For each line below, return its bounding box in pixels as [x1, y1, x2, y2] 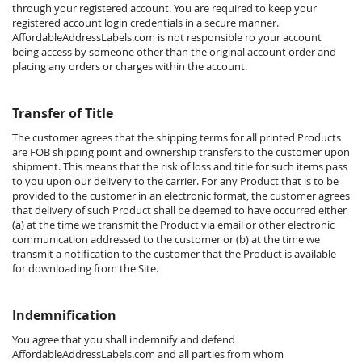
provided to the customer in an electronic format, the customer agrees [12, 188, 350, 203]
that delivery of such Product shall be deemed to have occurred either [12, 203, 347, 217]
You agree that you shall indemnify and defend [12, 332, 235, 347]
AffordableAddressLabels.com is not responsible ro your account [12, 30, 322, 44]
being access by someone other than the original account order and [12, 44, 336, 59]
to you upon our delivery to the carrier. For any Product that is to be [12, 174, 339, 188]
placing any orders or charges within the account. [12, 59, 247, 74]
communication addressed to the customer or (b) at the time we [12, 232, 320, 246]
